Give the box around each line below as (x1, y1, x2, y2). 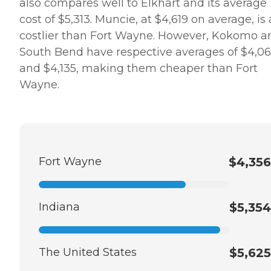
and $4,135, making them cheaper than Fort (19, 61, 258, 75)
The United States (39, 245, 137, 259)
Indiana (39, 200, 80, 214)
